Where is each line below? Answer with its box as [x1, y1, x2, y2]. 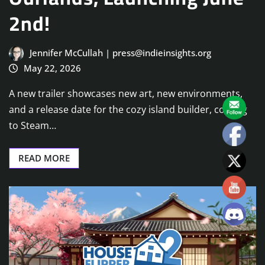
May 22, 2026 [23, 62, 81, 74]
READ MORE [18, 151, 70, 164]
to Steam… [9, 118, 56, 132]
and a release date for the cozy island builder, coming [9, 102, 247, 116]
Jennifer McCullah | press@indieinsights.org [29, 46, 211, 59]
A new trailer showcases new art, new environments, [9, 86, 243, 100]
